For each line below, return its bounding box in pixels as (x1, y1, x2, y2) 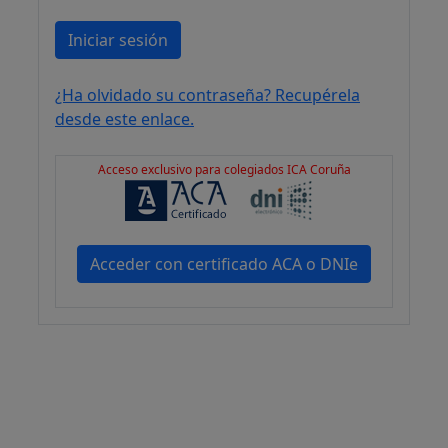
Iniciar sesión (68, 29, 168, 52)
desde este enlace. (55, 108, 194, 131)
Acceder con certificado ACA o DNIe (90, 253, 358, 276)
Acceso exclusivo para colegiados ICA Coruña (97, 161, 351, 179)
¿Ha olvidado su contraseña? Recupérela (55, 84, 360, 107)
